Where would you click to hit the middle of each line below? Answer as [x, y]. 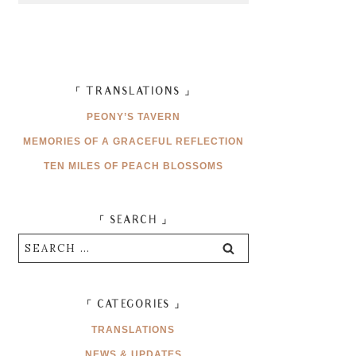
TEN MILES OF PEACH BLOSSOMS [133, 166]
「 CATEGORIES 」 [133, 305]
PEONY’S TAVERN [133, 116]
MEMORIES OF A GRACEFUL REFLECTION [133, 141]
